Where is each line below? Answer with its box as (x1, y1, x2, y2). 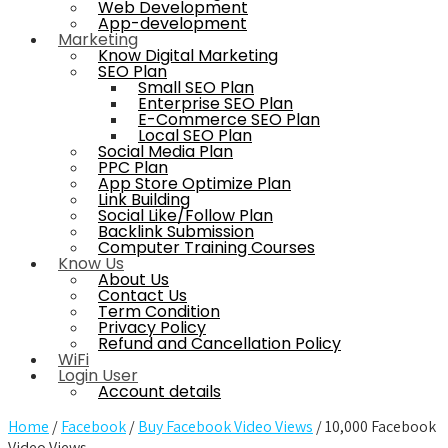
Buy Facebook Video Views (138, 415, 313, 437)
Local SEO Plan (138, 123, 252, 147)
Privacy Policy (98, 315, 206, 339)
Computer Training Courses (98, 235, 315, 259)
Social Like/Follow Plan (98, 203, 273, 227)
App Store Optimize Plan (98, 171, 291, 195)
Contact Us (98, 283, 187, 307)
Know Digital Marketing (98, 43, 278, 67)
